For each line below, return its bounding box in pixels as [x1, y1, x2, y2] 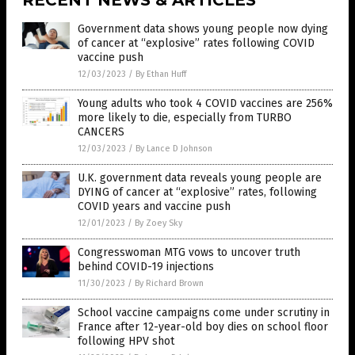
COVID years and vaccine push [78, 200, 231, 214]
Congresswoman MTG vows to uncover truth [78, 246, 300, 260]
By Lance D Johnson [136, 143, 212, 155]
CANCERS [78, 125, 124, 139]
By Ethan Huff [136, 69, 186, 80]
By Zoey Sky [135, 218, 182, 229]
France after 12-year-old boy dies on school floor [78, 320, 328, 334]
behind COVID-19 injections [78, 260, 214, 274]
